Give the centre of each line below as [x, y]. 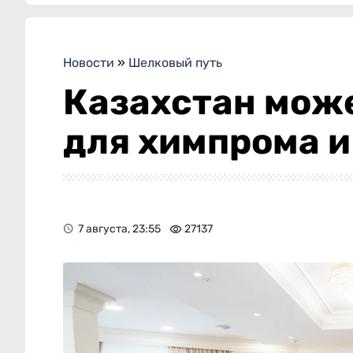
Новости [89, 63]
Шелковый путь [175, 63]
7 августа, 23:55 [119, 229]
